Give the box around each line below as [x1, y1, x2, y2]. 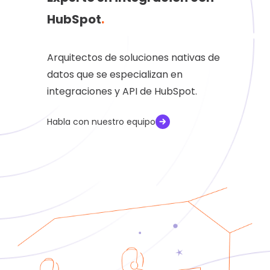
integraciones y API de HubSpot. [47, 84, 198, 99]
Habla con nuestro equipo [47, 116, 156, 128]
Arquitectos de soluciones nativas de [47, 51, 221, 65]
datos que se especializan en [47, 67, 183, 82]
